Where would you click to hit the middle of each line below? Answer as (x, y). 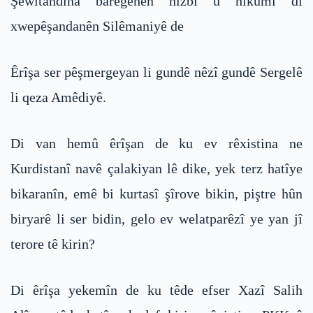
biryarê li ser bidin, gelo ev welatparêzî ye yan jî (156, 219)
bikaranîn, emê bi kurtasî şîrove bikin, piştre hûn (156, 194)
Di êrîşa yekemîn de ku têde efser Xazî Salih (156, 290)
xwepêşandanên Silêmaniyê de (97, 26)
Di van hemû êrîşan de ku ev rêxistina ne (156, 144)
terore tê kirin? (53, 244)
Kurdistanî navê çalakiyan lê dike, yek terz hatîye (156, 169)
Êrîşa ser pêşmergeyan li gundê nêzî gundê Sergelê (156, 72)
